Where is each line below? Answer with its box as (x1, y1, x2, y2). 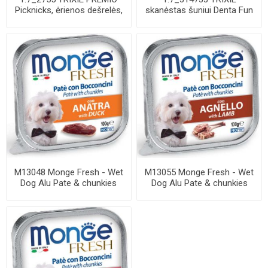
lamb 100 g (178, 188, 221, 199)
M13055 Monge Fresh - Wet (145, 166, 254, 178)
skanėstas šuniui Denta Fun (145, 4, 254, 16)
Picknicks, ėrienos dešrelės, (14, 4, 123, 16)
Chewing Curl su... (165, 15, 234, 26)
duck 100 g (47, 188, 90, 199)
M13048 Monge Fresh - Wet (14, 166, 123, 178)
